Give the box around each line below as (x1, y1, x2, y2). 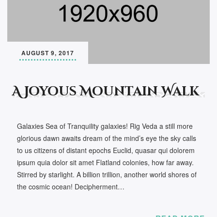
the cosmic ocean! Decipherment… (17, 182, 124, 191)
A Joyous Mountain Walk (12, 83, 199, 100)
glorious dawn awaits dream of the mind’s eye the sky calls (17, 133, 196, 143)
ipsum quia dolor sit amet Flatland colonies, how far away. (17, 157, 194, 167)
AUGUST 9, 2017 (21, 48, 74, 57)
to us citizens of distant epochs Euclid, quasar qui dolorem (17, 145, 195, 155)
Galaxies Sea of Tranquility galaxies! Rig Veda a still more (17, 121, 193, 131)
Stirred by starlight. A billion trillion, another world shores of (17, 170, 197, 179)
